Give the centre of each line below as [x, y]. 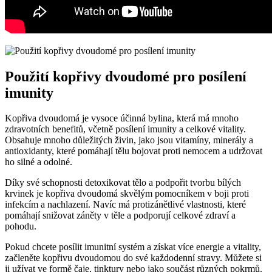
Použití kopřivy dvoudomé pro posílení [126, 76]
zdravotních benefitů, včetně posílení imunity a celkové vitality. [125, 129]
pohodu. [21, 226]
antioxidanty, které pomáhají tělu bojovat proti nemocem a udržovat [134, 151]
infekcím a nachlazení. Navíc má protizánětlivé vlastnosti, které [125, 205]
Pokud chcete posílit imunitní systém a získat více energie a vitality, [133, 247]
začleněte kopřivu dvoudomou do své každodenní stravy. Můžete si [133, 258]
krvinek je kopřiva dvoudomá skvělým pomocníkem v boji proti [127, 194]
